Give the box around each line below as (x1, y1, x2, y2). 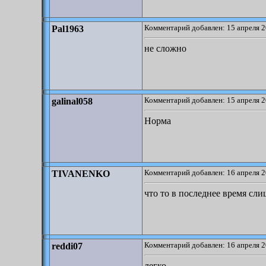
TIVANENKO (52, 169, 110, 179)
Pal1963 (52, 24, 84, 34)
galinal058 (52, 96, 93, 106)
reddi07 (52, 241, 83, 251)
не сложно (144, 43, 186, 53)
